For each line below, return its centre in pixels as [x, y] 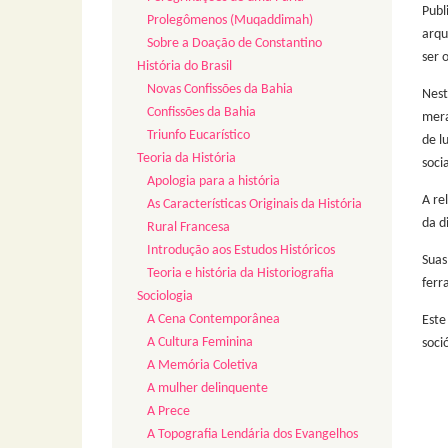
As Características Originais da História [254, 205]
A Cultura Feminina [200, 343]
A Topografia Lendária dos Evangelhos [252, 435]
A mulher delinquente [207, 389]
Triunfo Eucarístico [198, 136]
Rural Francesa [188, 228]
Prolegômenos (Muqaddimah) [230, 21]
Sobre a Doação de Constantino [234, 44]
